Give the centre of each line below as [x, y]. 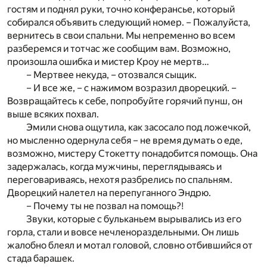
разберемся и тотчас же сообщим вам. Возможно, [119, 48]
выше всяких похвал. [53, 114]
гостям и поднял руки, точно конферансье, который [121, 9]
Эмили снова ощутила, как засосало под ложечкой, [139, 127]
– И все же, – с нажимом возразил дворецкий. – [131, 88]
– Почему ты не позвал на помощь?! [105, 206]
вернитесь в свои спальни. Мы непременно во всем [121, 35]
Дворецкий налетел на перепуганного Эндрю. [109, 193]
